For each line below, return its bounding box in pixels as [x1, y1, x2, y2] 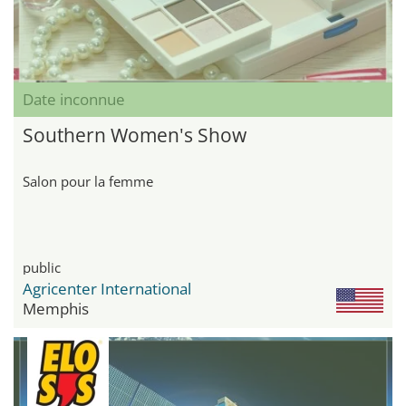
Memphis [23, 298, 89, 320]
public [23, 258, 61, 277]
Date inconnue [23, 89, 125, 111]
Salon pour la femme [23, 172, 153, 191]
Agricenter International [23, 278, 191, 300]
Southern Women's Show [23, 122, 246, 149]
